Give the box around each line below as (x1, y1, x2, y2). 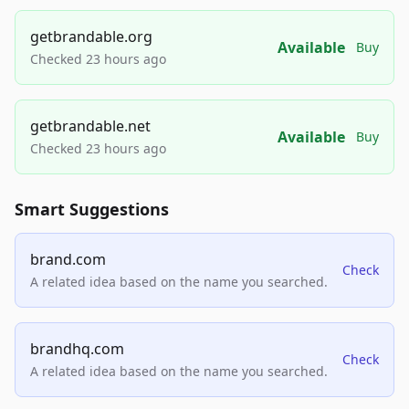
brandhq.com (30, 339, 124, 360)
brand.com (30, 249, 106, 270)
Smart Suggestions (15, 198, 169, 221)
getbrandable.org (30, 26, 152, 47)
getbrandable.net (30, 116, 151, 137)
